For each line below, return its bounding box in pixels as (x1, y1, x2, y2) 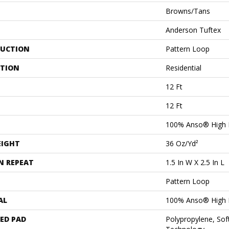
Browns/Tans (166, 6, 210, 16)
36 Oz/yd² (166, 138, 198, 148)
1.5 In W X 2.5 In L (166, 157, 224, 167)
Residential (166, 62, 201, 73)
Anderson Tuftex (166, 25, 221, 35)
